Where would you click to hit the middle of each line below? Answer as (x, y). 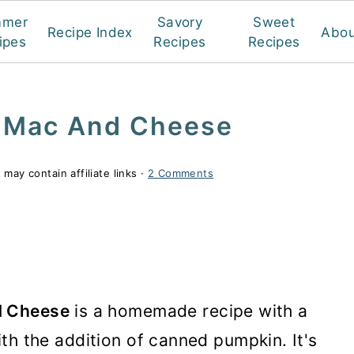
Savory (180, 22)
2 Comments (181, 173)
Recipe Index (90, 32)
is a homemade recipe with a (188, 311)
